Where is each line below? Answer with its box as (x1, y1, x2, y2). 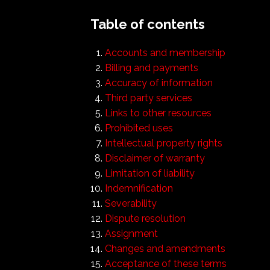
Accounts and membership (104, 46, 225, 58)
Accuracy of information (104, 77, 213, 89)
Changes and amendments (104, 242, 225, 254)
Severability (104, 197, 157, 209)
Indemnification (104, 182, 173, 194)
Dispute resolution (104, 212, 186, 224)
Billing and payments (104, 61, 198, 74)
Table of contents (90, 16, 205, 32)
